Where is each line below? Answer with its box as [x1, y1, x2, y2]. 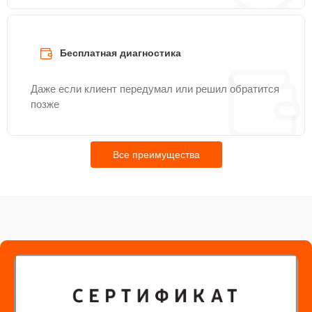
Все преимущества [112, 149, 200, 160]
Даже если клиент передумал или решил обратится [31, 83, 279, 95]
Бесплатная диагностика [60, 47, 181, 58]
